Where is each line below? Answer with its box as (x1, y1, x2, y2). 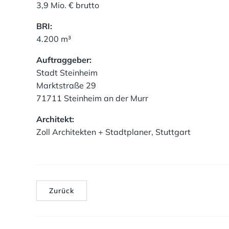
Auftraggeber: (36, 55, 91, 65)
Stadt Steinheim (36, 67, 98, 78)
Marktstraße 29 (36, 80, 96, 90)
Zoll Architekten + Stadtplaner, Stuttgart (36, 127, 191, 137)
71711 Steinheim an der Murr (36, 93, 148, 103)
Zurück (49, 186, 74, 195)
